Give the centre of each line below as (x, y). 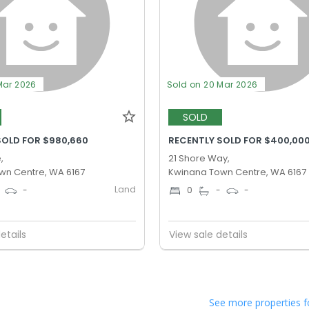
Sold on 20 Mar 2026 (212, 84)
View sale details (209, 235)
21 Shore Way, (199, 158)
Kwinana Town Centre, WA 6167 (238, 172)
